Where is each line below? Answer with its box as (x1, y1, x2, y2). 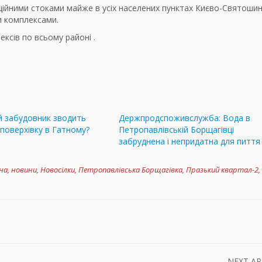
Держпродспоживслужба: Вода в (119, 112, 251, 124)
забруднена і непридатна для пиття (119, 136, 261, 147)
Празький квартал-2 (186, 164, 258, 175)
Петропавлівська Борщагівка (78, 164, 182, 175)
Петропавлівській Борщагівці (119, 124, 235, 136)
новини (11, 164, 37, 175)
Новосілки (40, 164, 75, 175)
